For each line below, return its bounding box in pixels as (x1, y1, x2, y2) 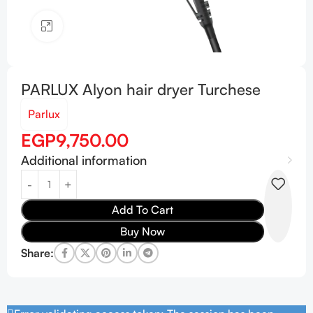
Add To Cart (112, 203, 173, 217)
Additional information (21, 152, 147, 168)
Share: (21, 245, 54, 260)
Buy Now (120, 224, 165, 238)
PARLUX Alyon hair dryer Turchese (21, 80, 261, 99)
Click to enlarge (62, 20, 138, 33)
